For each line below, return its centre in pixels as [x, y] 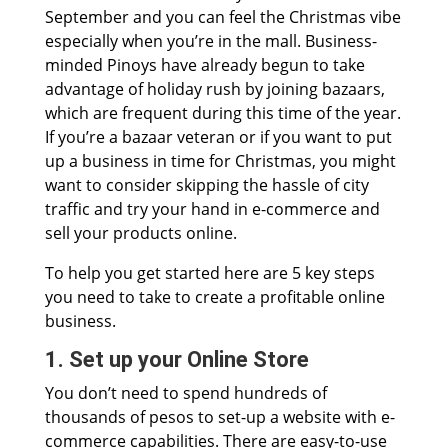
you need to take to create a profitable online [214, 297]
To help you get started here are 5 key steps [209, 273]
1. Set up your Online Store [176, 360]
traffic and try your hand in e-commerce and [212, 209]
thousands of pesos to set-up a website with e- [219, 417]
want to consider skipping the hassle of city [206, 185]
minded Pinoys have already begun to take [204, 65]
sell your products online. [140, 233]
